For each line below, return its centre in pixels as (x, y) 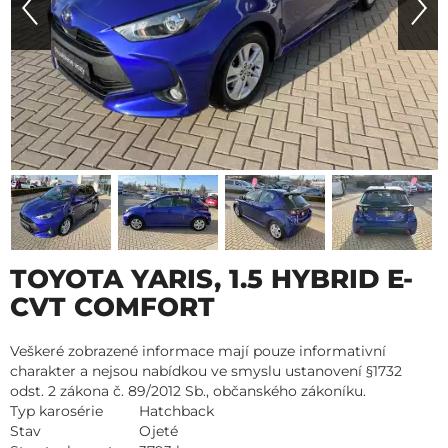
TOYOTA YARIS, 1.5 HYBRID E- (211, 279)
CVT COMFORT (112, 307)
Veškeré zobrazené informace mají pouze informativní (198, 351)
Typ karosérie (56, 411)
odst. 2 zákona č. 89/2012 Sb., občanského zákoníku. (188, 391)
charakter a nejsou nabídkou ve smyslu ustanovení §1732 (206, 371)
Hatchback (176, 411)
